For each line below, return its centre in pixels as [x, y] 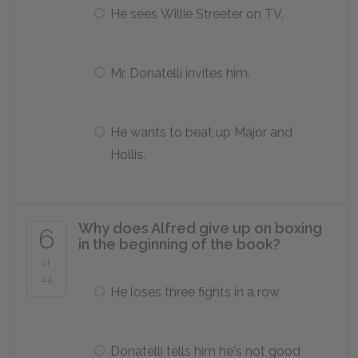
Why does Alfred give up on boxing [200, 228]
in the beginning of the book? [179, 244]
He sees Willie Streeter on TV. [197, 14]
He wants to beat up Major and [201, 132]
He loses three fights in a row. [196, 292]
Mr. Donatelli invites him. [180, 73]
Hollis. [128, 155]
